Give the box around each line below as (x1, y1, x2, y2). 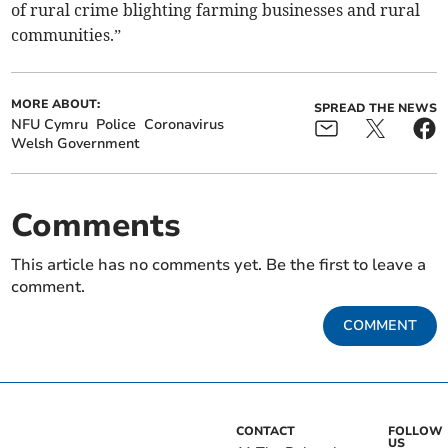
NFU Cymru (11, 115, 89, 135)
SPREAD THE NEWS (313, 100, 437, 117)
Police (96, 115, 137, 135)
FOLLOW (387, 423, 443, 440)
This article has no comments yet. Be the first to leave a (11, 254, 427, 277)
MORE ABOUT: (11, 96, 101, 113)
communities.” (11, 25, 122, 46)
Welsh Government (11, 134, 141, 154)
